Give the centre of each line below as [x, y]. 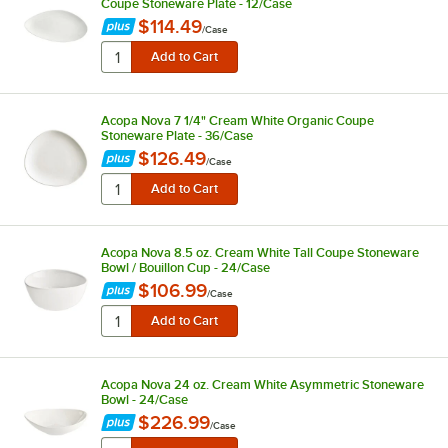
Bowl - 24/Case [144, 399]
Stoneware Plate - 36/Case [176, 135]
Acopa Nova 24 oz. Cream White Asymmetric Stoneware [262, 384]
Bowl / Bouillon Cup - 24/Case [185, 267]
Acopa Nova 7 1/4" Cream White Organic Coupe [237, 120]
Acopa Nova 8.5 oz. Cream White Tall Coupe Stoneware [259, 252]
